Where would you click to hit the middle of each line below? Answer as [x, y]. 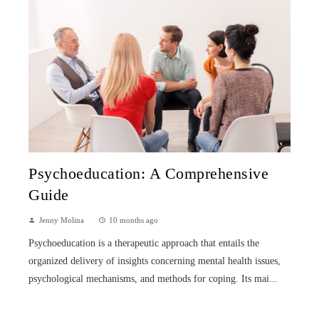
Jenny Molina [62, 220]
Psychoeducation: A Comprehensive [148, 173]
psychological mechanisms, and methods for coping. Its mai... [153, 278]
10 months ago [134, 220]
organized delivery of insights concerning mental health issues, [155, 261]
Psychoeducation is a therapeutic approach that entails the [144, 243]
